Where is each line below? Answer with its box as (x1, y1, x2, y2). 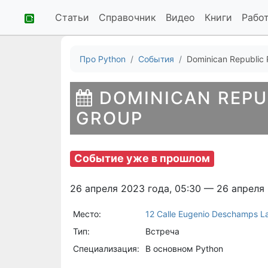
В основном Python (145, 243, 223, 254)
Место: (72, 208, 101, 219)
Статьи (55, 11, 89, 23)
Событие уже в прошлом (74, 152, 211, 165)
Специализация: (72, 243, 139, 254)
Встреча (145, 226, 179, 236)
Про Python (80, 54, 126, 64)
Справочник (99, 11, 156, 23)
